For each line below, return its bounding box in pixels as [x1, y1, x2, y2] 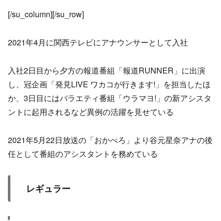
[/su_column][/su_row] [8, 8, 84, 20]
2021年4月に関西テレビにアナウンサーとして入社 [8, 37, 188, 48]
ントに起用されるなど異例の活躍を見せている [8, 106, 174, 117]
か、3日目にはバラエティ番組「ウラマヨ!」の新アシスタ [8, 92, 212, 104]
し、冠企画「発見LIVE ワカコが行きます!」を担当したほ [8, 78, 211, 90]
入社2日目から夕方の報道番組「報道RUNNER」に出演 [8, 64, 205, 76]
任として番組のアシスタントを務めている [8, 147, 158, 159]
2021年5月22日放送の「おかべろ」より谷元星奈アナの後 [8, 134, 213, 146]
